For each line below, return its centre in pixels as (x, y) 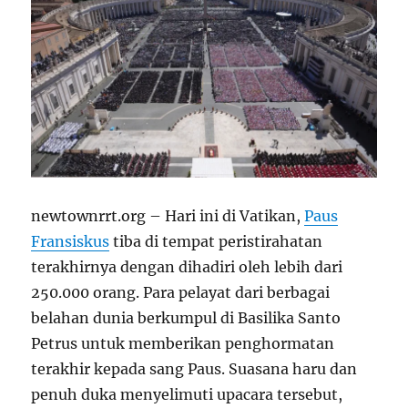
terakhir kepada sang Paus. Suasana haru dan (194, 369)
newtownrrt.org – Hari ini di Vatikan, (168, 216)
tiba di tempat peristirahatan (216, 242)
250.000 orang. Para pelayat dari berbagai (181, 293)
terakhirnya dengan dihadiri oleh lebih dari (187, 267)
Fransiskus (71, 242)
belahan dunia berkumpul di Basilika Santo (186, 318)
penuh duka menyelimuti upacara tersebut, (187, 395)
